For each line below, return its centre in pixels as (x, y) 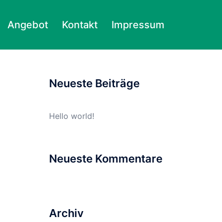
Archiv (66, 213)
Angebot (28, 25)
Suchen (62, 26)
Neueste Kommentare (106, 159)
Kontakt (80, 25)
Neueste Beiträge (94, 83)
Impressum (138, 25)
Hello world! (71, 116)
